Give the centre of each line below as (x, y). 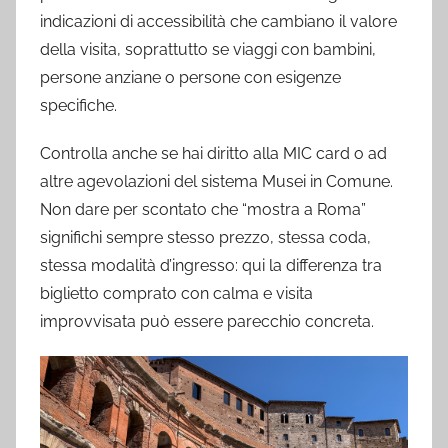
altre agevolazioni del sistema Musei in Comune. (216, 182)
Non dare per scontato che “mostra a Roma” (203, 210)
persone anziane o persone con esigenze (190, 78)
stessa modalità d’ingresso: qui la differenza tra (211, 266)
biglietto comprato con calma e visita (176, 294)
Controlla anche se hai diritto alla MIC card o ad (213, 154)
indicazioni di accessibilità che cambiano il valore (218, 22)
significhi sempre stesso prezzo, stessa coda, (205, 238)
